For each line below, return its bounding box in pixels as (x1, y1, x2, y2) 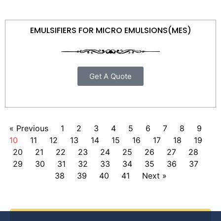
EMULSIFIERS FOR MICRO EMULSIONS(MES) (30, 25, 191, 37)
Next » (142, 171, 167, 181)
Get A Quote (89, 72, 132, 81)
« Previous (9, 123, 48, 134)
